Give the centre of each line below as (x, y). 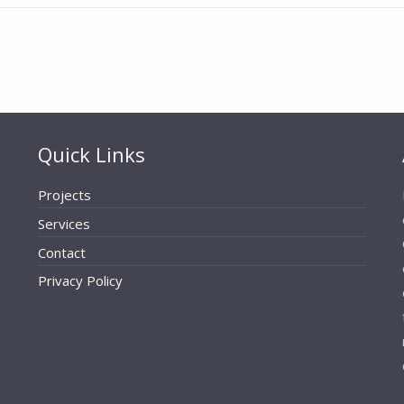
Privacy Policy (81, 281)
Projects (65, 195)
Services (64, 223)
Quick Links (92, 155)
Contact (62, 252)
